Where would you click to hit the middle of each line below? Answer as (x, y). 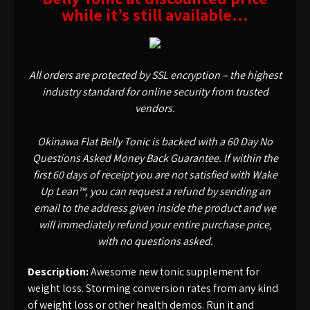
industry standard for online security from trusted (155, 92)
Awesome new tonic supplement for (174, 272)
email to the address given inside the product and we (155, 208)
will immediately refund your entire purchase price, (155, 225)
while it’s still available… (155, 15)
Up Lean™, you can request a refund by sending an (155, 191)
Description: (58, 272)
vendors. (155, 108)
